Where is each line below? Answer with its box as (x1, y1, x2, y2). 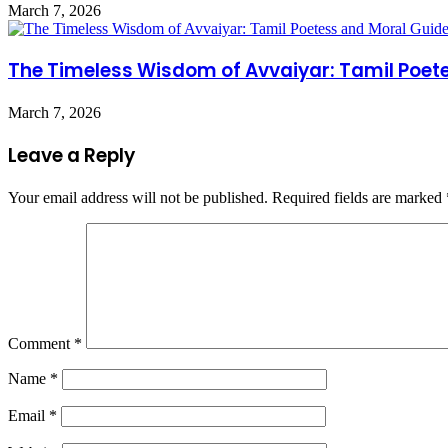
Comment (8, 334, 74, 352)
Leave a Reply (8, 141, 135, 169)
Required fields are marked (272, 188, 446, 206)
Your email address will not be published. (8, 188, 268, 206)
